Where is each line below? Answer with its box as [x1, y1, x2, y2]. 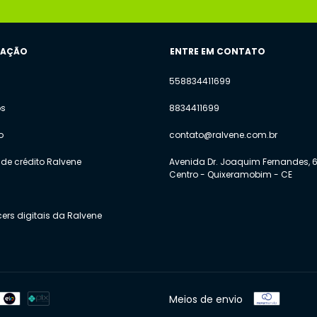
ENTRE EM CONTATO [170, 45, 265, 58]
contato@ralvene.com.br [169, 129, 277, 142]
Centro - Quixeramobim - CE [169, 168, 292, 181]
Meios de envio [169, 292, 243, 306]
